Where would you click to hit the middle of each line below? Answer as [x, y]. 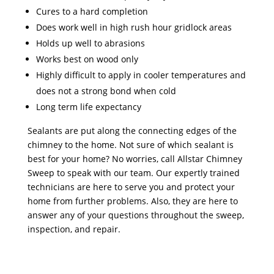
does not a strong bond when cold [106, 91]
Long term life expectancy [88, 106]
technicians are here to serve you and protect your [131, 187]
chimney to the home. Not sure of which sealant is [130, 144]
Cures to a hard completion [92, 11]
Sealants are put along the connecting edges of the [132, 130]
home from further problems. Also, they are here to [132, 201]
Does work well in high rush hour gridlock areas [134, 27]
